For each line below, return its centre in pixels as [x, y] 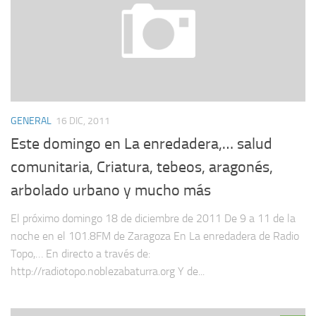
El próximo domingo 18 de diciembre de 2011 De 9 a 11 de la [153, 218]
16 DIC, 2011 [83, 121]
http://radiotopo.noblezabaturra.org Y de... [108, 271]
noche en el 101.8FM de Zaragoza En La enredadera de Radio [155, 236]
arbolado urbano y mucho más [111, 190]
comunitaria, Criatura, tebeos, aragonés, [142, 167]
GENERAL [31, 121]
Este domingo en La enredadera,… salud [141, 144]
